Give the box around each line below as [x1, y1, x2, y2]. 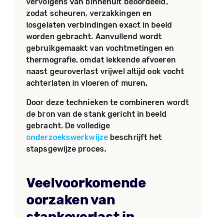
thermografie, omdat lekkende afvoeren [26, 55, 176, 64]
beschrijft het [108, 133, 162, 142]
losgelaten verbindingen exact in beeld [26, 20, 172, 30]
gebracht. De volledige [26, 121, 110, 130]
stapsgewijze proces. [26, 144, 107, 154]
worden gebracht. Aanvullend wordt [26, 32, 162, 41]
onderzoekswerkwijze [26, 133, 108, 142]
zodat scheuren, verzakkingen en [26, 9, 152, 18]
